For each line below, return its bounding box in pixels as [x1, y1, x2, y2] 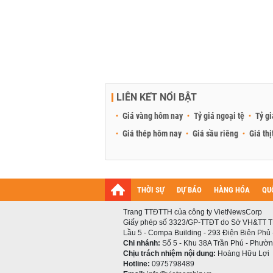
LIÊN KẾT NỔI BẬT [116, 91, 197, 103]
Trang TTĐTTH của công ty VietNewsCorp [123, 208, 262, 216]
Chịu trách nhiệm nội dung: [123, 249, 216, 258]
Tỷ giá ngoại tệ [194, 111, 244, 121]
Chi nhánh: [123, 239, 160, 247]
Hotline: [123, 260, 150, 268]
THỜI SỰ [137, 185, 165, 194]
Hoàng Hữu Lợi [216, 249, 269, 258]
